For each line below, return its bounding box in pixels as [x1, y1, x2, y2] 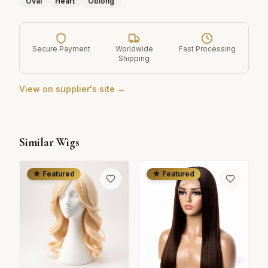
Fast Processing [178, 44, 236, 53]
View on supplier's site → [19, 84, 126, 94]
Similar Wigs [19, 135, 80, 150]
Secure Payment [32, 44, 90, 53]
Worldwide [115, 44, 153, 53]
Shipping [118, 54, 150, 63]
